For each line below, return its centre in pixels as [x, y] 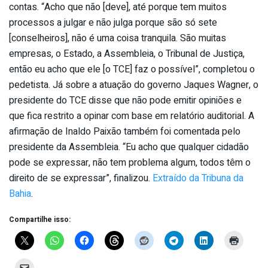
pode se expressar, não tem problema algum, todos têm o [130, 163]
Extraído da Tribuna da [198, 179]
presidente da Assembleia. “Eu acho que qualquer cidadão [129, 147]
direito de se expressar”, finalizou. [81, 179]
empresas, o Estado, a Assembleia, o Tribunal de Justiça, [127, 54]
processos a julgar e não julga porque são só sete [113, 23]
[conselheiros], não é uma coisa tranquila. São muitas [118, 39]
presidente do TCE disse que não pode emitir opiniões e [125, 101]
